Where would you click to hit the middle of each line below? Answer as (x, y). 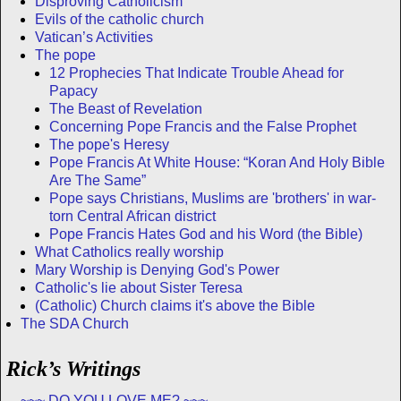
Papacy (73, 90)
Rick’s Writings (73, 368)
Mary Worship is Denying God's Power (157, 269)
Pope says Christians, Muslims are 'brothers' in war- (213, 198)
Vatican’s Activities (94, 37)
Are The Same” (98, 180)
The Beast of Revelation (126, 108)
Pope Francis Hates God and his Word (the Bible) (206, 234)
